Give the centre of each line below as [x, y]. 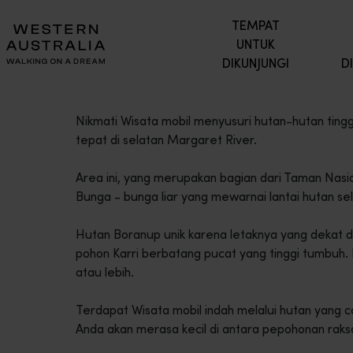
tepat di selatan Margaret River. [166, 139]
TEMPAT [256, 25]
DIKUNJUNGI [256, 63]
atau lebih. [105, 272]
